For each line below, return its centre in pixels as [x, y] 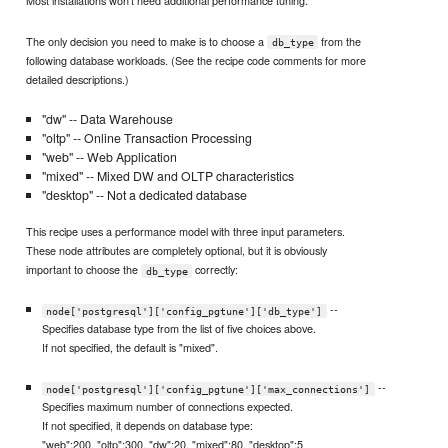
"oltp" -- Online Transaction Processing [146, 137]
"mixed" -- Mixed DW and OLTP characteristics [167, 175]
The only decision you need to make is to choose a [147, 40]
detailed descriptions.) [78, 78]
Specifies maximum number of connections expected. [167, 406]
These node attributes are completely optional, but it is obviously [177, 250]
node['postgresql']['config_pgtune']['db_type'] [184, 311]
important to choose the [84, 269]
